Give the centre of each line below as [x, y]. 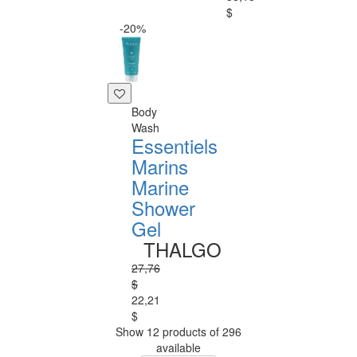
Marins [160, 166]
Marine [160, 187]
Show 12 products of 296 [178, 331]
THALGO [182, 249]
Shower [163, 208]
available [178, 347]
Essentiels [175, 145]
